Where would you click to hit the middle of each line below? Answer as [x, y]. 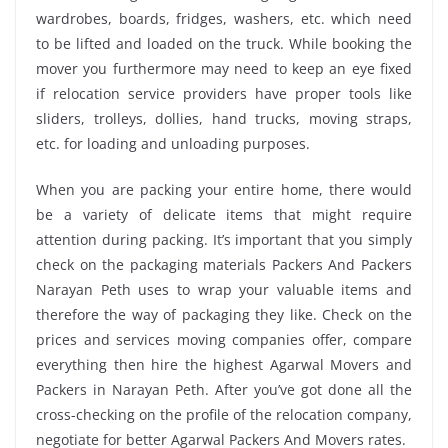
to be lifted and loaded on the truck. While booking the [224, 43]
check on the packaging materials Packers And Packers [224, 264]
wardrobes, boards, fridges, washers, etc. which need [224, 18]
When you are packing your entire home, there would [224, 189]
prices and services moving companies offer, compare [224, 339]
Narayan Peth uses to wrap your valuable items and [224, 289]
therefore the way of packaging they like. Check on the [224, 314]
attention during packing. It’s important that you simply [224, 239]
